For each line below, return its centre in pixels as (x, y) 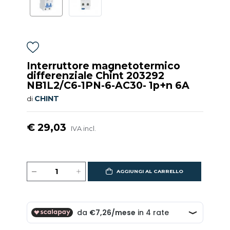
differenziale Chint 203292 (96, 75)
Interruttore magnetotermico (104, 65)
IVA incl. (84, 128)
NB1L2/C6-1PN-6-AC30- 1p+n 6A (108, 85)
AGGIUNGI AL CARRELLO (150, 171)
